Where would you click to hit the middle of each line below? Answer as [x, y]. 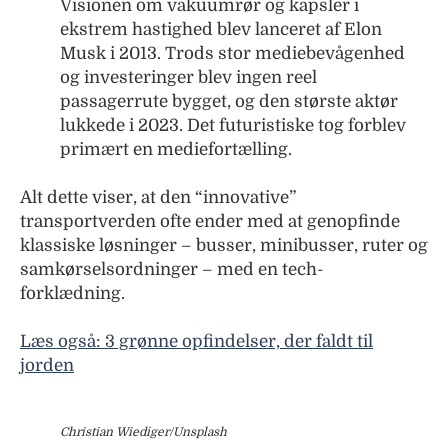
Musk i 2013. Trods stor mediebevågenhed [232, 53]
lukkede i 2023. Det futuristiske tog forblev [233, 125]
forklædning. [72, 293]
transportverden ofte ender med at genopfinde [210, 221]
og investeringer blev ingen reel [188, 77]
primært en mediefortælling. [176, 149]
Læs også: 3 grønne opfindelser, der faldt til [196, 341]
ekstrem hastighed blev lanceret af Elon [221, 29]
